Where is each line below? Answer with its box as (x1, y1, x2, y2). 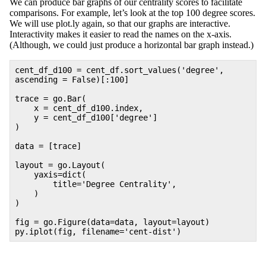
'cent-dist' (124, 226, 176, 236)
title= (15, 179, 81, 189)
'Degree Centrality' (81, 179, 172, 189)
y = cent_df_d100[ (15, 112, 115, 122)
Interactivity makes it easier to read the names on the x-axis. (9, 28, 232, 39)
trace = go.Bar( (15, 93, 86, 103)
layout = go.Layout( (15, 160, 105, 170)
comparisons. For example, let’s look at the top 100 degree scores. (9, 7, 255, 18)
